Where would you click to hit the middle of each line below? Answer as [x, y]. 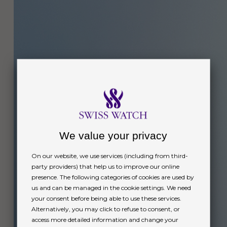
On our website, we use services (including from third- [109, 156]
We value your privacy [113, 135]
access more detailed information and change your [105, 219]
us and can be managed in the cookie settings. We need [111, 187]
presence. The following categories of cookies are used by [112, 177]
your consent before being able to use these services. [106, 198]
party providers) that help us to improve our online [105, 166]
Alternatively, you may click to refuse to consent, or [105, 209]
